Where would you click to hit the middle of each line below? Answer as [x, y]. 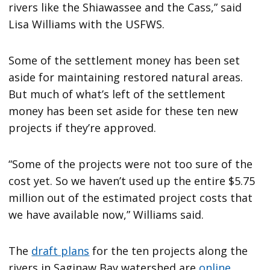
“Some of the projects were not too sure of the [131, 164]
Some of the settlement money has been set [124, 61]
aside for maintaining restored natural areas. [126, 77]
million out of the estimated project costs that [131, 198]
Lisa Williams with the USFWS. [87, 24]
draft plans [61, 251]
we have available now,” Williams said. [106, 215]
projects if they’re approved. [83, 128]
